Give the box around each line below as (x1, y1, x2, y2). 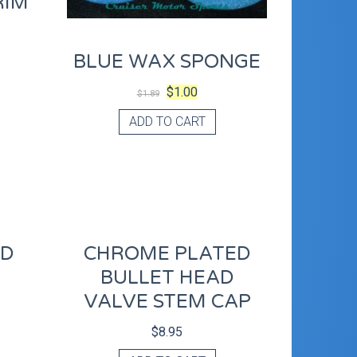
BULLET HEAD (100, 266, 234, 290)
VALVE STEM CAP (83, 290, 251, 314)
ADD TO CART (128, 114, 206, 130)
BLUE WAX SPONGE (73, 50, 261, 74)
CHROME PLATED (83, 242, 251, 266)
